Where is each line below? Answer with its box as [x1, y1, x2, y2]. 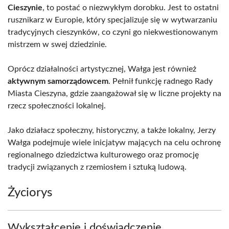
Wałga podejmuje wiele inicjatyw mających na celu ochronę [8, 139, 221, 147]
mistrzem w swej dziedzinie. [8, 40, 107, 49]
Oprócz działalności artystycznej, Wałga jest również [8, 65, 196, 73]
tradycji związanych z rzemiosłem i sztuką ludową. [8, 163, 187, 171]
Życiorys [8, 187, 52, 199]
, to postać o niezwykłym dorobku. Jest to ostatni [42, 4, 219, 12]
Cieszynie [8, 4, 42, 12]
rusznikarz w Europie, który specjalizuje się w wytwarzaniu [8, 16, 217, 24]
